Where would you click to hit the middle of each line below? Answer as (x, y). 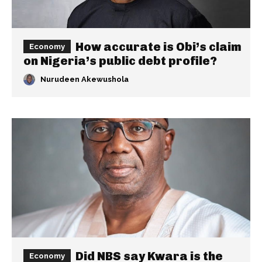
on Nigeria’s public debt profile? (120, 61)
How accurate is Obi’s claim (158, 47)
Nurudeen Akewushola (85, 80)
